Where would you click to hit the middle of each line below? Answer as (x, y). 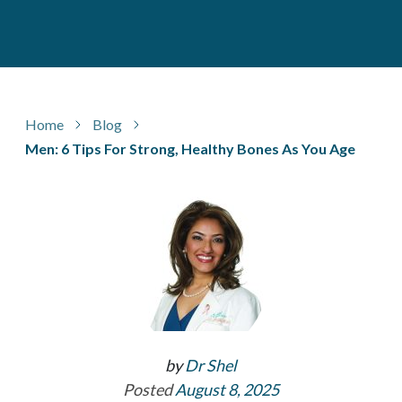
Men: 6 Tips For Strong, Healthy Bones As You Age (190, 149)
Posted (149, 389)
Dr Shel (211, 365)
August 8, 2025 (227, 389)
